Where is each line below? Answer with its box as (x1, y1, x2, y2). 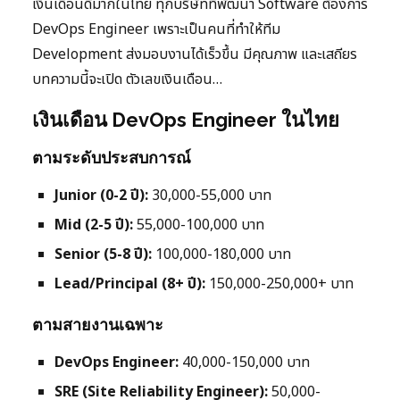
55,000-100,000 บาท (133, 214, 264, 237)
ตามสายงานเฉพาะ (32, 315, 163, 335)
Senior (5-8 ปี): (54, 244, 152, 266)
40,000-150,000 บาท (179, 352, 310, 374)
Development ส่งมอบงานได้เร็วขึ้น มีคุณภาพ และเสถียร (32, 44, 357, 66)
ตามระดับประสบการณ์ (32, 148, 191, 168)
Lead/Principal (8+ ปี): (54, 273, 205, 296)
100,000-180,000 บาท (152, 244, 291, 266)
